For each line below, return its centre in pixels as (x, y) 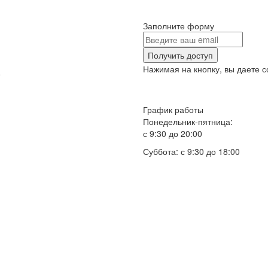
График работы (173, 110)
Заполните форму (179, 26)
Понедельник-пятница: (188, 122)
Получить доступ (180, 55)
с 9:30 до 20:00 (173, 134)
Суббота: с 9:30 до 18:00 (191, 152)
